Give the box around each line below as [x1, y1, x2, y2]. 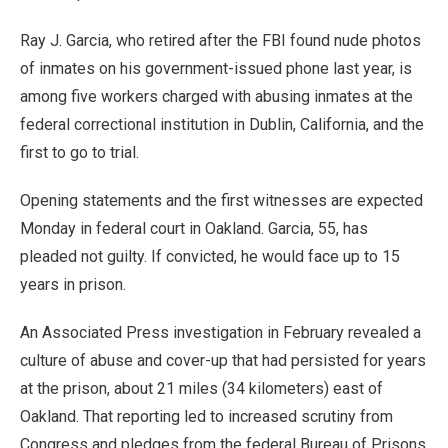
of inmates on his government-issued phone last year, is [20, 58, 412, 78]
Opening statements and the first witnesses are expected [20, 190, 423, 210]
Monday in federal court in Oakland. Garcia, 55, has [20, 218, 368, 238]
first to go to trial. [20, 142, 139, 162]
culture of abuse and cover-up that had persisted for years [20, 350, 426, 370]
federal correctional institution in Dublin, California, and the [20, 114, 424, 134]
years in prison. [20, 274, 126, 294]
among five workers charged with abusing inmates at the [20, 86, 413, 106]
